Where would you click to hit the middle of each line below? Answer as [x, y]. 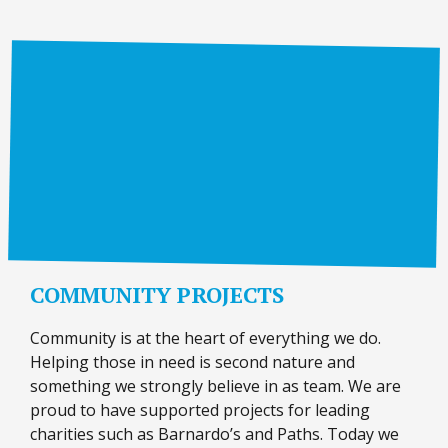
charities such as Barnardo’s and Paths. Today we [214, 434]
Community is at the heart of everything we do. [205, 338]
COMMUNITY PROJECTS [157, 295]
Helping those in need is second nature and [192, 362]
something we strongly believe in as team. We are [215, 386]
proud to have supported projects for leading [200, 410]
